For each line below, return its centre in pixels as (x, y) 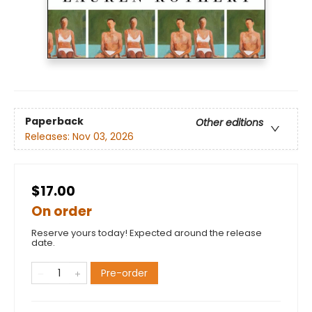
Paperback (54, 121)
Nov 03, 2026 (103, 136)
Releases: (49, 136)
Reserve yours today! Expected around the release (147, 233)
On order (62, 212)
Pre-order (124, 273)
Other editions (229, 122)
